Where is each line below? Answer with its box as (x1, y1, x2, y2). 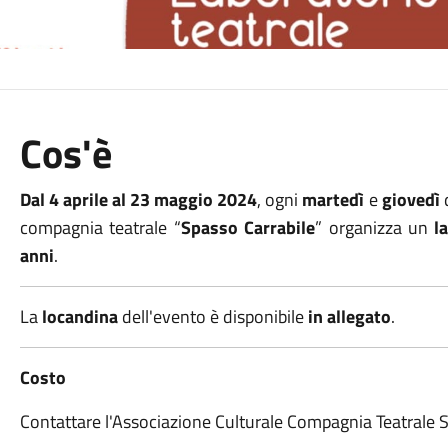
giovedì (381, 186, 440, 213)
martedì (302, 186, 365, 213)
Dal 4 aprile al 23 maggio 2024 (19, 186, 258, 213)
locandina (41, 303, 118, 330)
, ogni (257, 186, 303, 213)
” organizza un (315, 214, 435, 241)
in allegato (307, 303, 391, 330)
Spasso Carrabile (180, 214, 316, 241)
